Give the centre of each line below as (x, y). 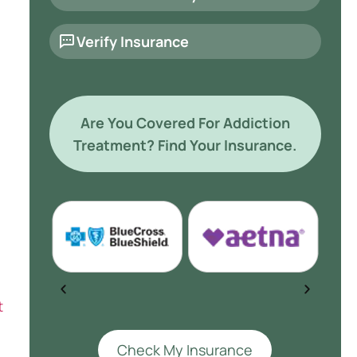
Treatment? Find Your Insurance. (185, 145)
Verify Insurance (132, 41)
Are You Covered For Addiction (185, 123)
